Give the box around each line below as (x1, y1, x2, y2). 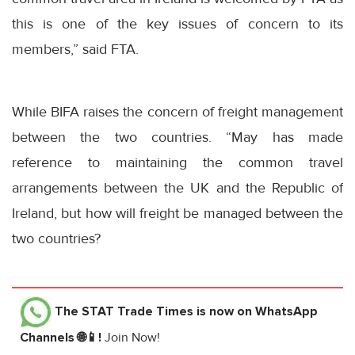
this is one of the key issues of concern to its (12, 15, 343, 33)
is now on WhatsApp (193, 303, 318, 320)
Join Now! (105, 330, 160, 346)
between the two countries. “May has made (12, 128, 343, 147)
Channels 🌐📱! (20, 330, 105, 346)
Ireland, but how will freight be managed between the (12, 204, 343, 223)
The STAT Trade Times (55, 303, 193, 320)
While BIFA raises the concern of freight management (12, 103, 343, 121)
